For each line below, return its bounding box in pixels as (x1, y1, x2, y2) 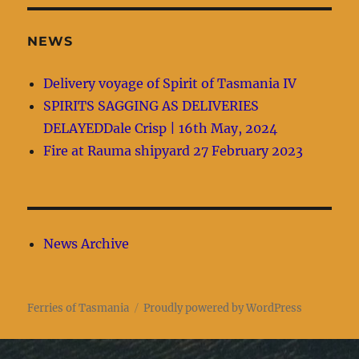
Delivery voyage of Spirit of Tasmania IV (43, 75, 297, 91)
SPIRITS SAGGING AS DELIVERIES (43, 97, 260, 114)
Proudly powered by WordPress (143, 301, 303, 315)
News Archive (43, 235, 130, 252)
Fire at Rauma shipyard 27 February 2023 (43, 142, 304, 159)
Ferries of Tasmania (27, 301, 130, 315)
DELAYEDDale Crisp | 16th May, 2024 (43, 119, 278, 136)
